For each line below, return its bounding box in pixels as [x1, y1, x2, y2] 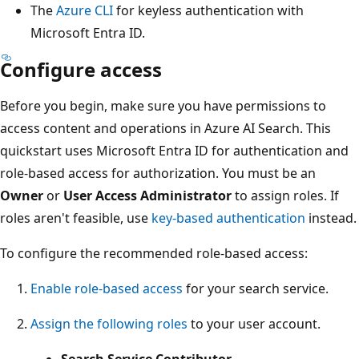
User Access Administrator [63, 186, 232, 204]
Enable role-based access [30, 279, 183, 297]
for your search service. [183, 279, 329, 297]
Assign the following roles [30, 314, 188, 333]
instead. [305, 208, 357, 227]
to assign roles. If [232, 186, 339, 204]
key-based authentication [151, 208, 305, 227]
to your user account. [188, 314, 321, 333]
